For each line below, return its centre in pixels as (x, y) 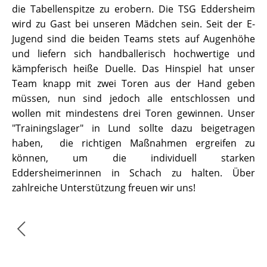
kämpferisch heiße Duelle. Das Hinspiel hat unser (133, 69)
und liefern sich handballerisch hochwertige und (133, 54)
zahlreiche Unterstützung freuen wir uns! (104, 188)
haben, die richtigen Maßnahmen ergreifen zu (133, 143)
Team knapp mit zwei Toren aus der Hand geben (133, 83)
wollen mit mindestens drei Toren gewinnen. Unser (133, 113)
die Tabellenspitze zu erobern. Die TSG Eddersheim (133, 9)
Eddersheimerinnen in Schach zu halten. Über (133, 173)
